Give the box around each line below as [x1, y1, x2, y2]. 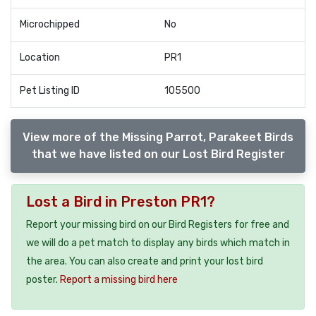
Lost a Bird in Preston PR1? [26, 193, 215, 210]
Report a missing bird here [60, 273, 178, 286]
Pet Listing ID [20, 85, 80, 97]
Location [20, 51, 60, 63]
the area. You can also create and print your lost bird [26, 255, 263, 267]
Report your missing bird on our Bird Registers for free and [26, 218, 289, 231]
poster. [26, 273, 60, 286]
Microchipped [20, 18, 80, 30]
